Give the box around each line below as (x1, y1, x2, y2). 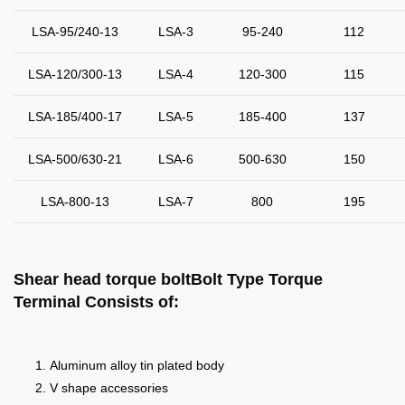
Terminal (14, 293, 80, 312)
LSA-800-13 (41, 194, 109, 210)
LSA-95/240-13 (32, 24, 118, 40)
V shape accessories (50, 381, 168, 396)
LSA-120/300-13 (28, 67, 122, 82)
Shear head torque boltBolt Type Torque (14, 270, 323, 289)
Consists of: (80, 293, 179, 312)
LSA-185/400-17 (28, 109, 122, 125)
